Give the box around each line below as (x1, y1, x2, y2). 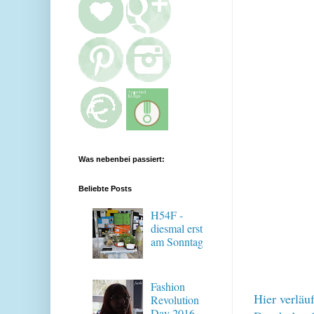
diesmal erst (151, 220, 203, 235)
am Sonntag (151, 233, 204, 249)
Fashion (151, 279, 186, 294)
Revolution (151, 292, 200, 308)
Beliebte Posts (78, 184, 132, 193)
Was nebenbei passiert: (78, 154, 165, 163)
